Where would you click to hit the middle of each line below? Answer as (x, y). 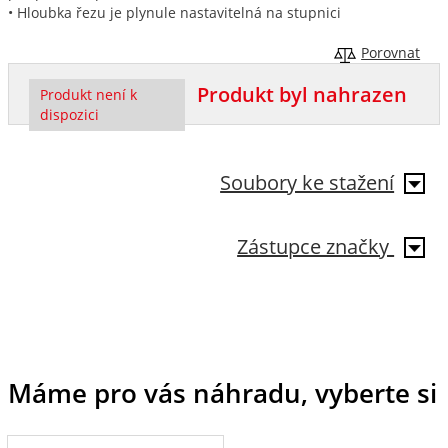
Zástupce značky (316, 247)
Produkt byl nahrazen (302, 94)
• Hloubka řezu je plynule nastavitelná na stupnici (174, 13)
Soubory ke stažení (307, 183)
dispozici (69, 115)
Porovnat (391, 53)
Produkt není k (88, 95)
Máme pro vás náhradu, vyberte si (222, 393)
